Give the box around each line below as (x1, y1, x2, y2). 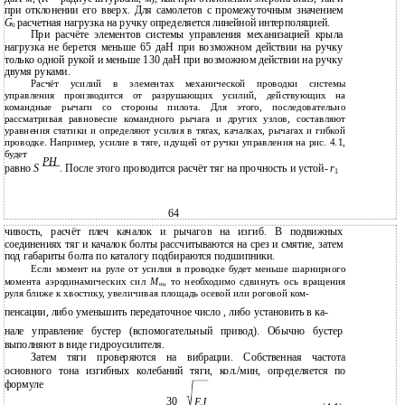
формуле (4, 378, 44, 391)
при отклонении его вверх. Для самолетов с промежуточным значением (4, 4, 344, 16)
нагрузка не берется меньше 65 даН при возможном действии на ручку (4, 41, 344, 53)
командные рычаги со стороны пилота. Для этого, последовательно (4, 101, 346, 114)
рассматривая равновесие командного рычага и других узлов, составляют (4, 113, 346, 126)
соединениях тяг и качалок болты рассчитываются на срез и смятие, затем (4, 238, 344, 250)
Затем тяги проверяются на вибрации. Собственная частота (30, 351, 346, 363)
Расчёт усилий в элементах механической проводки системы (30, 78, 346, 90)
